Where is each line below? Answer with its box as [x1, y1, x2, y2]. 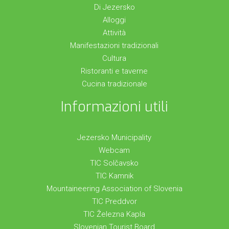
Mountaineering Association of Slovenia [46, 184, 182, 194]
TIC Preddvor [91, 197, 137, 207]
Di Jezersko [94, 3, 135, 12]
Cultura [102, 54, 127, 63]
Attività [103, 28, 126, 38]
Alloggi [103, 15, 126, 25]
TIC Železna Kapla [83, 210, 146, 219]
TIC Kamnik [95, 171, 133, 181]
